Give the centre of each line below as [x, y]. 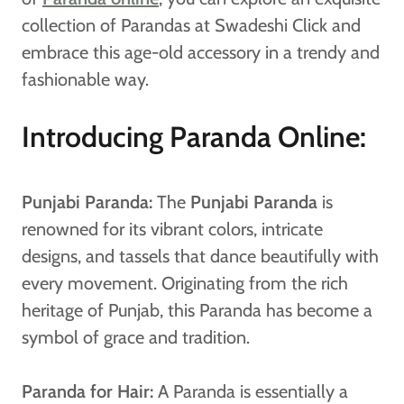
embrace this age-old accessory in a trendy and [201, 52]
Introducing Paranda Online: [194, 136]
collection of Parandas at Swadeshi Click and [191, 25]
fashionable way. [85, 79]
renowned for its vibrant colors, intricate [172, 229]
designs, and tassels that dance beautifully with [200, 256]
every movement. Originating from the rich [185, 283]
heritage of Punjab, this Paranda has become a [197, 310]
